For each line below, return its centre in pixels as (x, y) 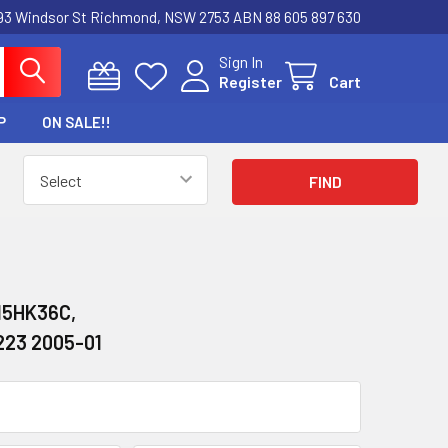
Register (250, 81)
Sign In (241, 61)
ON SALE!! (77, 122)
